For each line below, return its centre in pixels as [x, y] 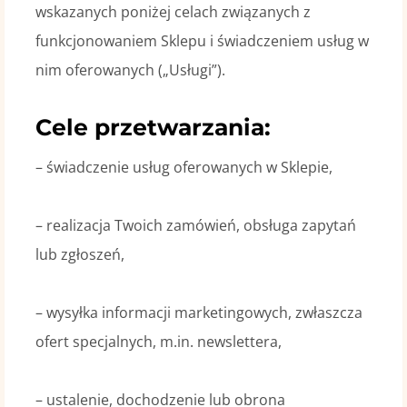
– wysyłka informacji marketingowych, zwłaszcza [199, 312]
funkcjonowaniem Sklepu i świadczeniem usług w [202, 41]
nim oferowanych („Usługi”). [130, 70]
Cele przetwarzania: [153, 127]
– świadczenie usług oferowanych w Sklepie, [184, 167]
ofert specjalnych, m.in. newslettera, [158, 341]
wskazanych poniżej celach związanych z [173, 12]
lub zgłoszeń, [79, 254]
